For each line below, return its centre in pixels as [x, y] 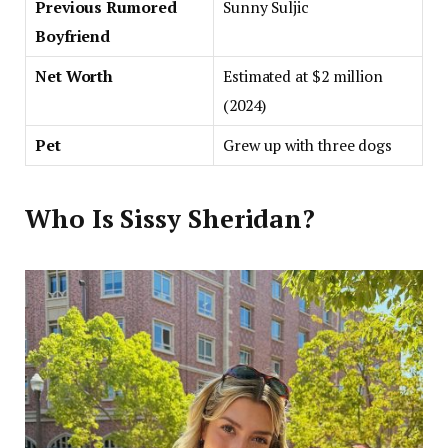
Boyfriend [73, 36]
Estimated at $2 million [303, 76]
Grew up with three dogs [308, 145]
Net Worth [74, 76]
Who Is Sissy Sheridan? [170, 219]
